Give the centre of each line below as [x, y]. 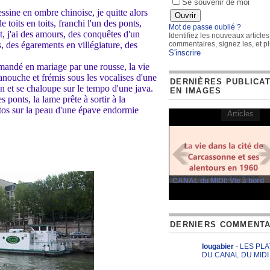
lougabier [218, 246]
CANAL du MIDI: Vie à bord [218, 181]
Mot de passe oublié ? [205, 27]
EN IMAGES [196, 91]
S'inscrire [185, 53]
